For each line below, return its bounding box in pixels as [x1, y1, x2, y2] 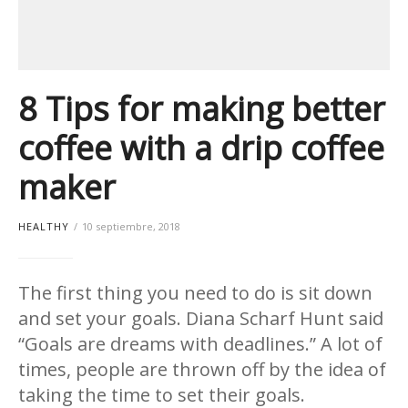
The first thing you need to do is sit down [18, 280, 372, 305]
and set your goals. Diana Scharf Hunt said [18, 305, 383, 331]
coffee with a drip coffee [18, 126, 384, 171]
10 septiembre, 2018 [82, 219, 180, 233]
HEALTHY [18, 219, 69, 233]
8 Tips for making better [18, 87, 385, 132]
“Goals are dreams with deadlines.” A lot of [18, 331, 382, 356]
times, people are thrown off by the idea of [18, 356, 386, 382]
